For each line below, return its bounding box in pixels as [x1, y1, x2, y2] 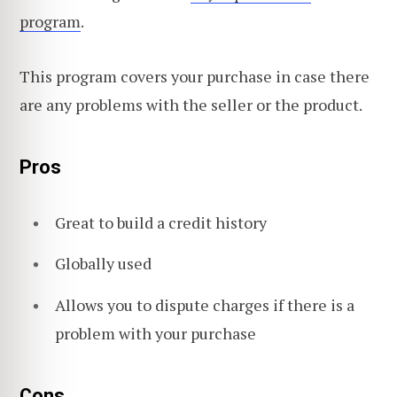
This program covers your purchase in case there [19, 66, 370, 88]
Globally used [55, 253, 152, 275]
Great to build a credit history [55, 211, 267, 233]
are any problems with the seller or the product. [19, 94, 362, 116]
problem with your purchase [55, 322, 256, 344]
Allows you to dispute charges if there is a [55, 293, 354, 315]
